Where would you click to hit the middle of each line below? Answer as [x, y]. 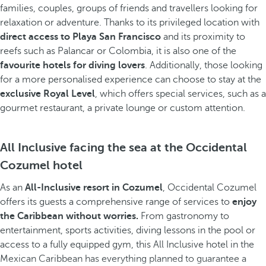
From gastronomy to [184, 216]
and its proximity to [204, 37]
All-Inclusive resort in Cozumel [94, 188]
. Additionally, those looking [204, 65]
